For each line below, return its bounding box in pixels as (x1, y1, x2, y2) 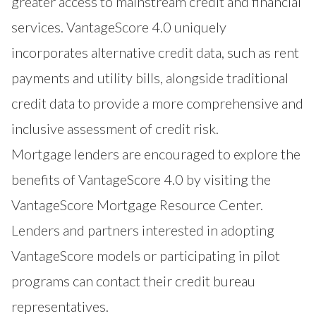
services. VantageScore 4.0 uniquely (11, 18, 226, 36)
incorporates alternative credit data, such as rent (11, 44, 299, 61)
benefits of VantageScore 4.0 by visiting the (11, 171, 271, 188)
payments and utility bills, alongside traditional (11, 69, 288, 87)
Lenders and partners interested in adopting (11, 221, 274, 239)
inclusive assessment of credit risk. (11, 120, 219, 138)
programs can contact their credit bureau (11, 272, 255, 290)
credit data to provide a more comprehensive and (11, 95, 303, 112)
